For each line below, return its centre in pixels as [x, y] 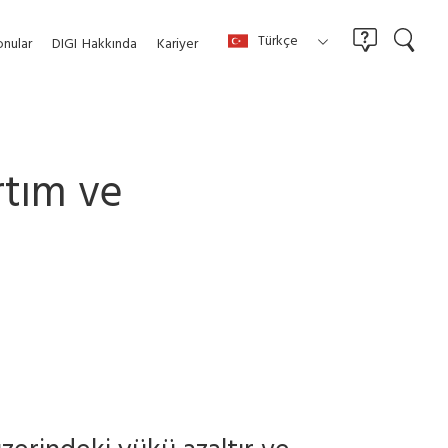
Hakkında [109, 44]
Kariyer [177, 44]
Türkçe [278, 42]
